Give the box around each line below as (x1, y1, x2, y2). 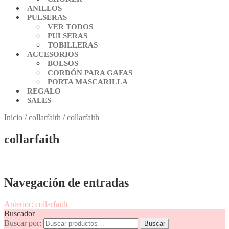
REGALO (27, 87, 61, 95)
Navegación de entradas (4, 175, 129, 189)
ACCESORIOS (27, 50, 78, 58)
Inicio (4, 113, 22, 122)
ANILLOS (27, 4, 62, 12)
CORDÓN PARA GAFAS (48, 68, 132, 77)
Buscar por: (4, 218, 41, 227)
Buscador (4, 209, 35, 218)
